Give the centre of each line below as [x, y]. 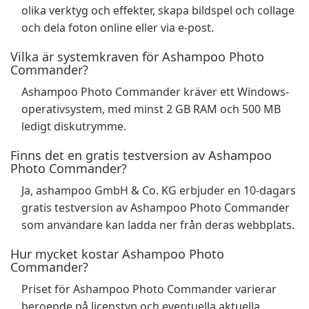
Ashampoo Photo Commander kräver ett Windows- [155, 92]
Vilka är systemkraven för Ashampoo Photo [137, 57]
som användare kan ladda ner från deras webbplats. [158, 225]
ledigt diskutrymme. [74, 126]
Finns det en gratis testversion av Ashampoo [141, 155]
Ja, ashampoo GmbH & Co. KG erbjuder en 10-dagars [159, 190]
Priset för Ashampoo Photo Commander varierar [149, 289]
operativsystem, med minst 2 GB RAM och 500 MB [151, 109]
